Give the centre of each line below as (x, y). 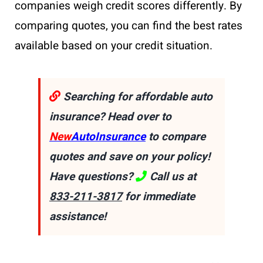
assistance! (78, 216)
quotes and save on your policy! (130, 156)
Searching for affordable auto (136, 97)
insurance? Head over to (110, 117)
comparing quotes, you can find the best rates (129, 26)
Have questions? (92, 176)
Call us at (171, 176)
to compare (176, 136)
